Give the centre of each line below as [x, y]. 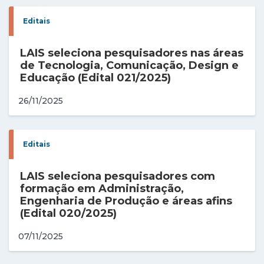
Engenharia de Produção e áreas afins [126, 201]
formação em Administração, [102, 189]
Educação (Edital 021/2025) [96, 77]
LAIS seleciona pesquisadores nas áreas [132, 53]
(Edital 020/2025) [69, 214]
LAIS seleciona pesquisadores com [118, 176]
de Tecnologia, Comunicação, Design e [130, 65]
